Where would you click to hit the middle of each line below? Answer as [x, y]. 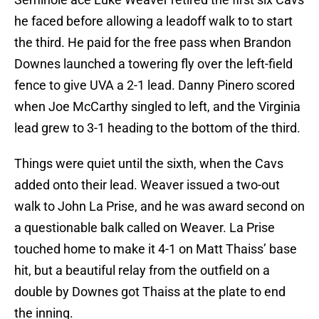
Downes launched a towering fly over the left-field [153, 64]
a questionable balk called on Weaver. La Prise [145, 228]
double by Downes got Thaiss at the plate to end [150, 292]
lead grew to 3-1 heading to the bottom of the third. [157, 128]
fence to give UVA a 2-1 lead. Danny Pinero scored [155, 85]
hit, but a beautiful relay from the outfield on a [142, 271]
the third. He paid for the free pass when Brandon [153, 43]
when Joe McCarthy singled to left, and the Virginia [157, 107]
